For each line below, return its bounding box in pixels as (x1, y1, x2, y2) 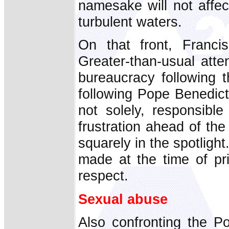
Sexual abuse (78, 191, 168, 207)
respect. (78, 168, 128, 184)
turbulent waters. (78, 14, 182, 30)
